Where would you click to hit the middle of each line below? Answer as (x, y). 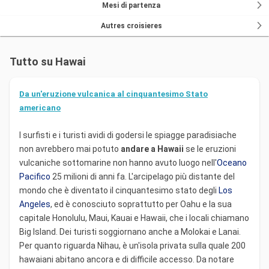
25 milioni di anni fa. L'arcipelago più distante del (143, 176)
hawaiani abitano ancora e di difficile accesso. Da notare (127, 259)
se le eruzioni (210, 149)
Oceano (232, 162)
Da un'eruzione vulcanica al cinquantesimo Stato (113, 94)
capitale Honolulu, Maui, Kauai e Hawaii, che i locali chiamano (134, 218)
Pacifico (35, 176)
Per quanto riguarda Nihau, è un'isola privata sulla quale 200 (132, 245)
